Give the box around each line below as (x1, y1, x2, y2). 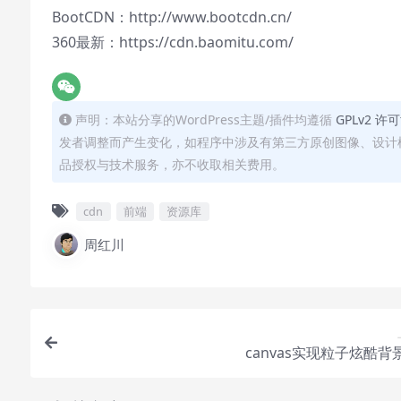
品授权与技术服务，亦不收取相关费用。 (59, 155, 285, 173)
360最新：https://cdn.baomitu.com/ (52, 31, 294, 52)
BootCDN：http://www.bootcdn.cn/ (52, 6, 292, 27)
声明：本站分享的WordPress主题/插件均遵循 (75, 110, 336, 128)
